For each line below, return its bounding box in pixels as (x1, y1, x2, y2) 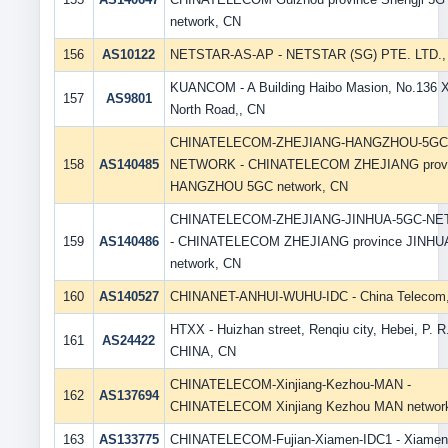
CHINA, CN (169, 344, 236, 359)
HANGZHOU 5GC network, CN (169, 179, 348, 194)
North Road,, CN (169, 102, 265, 117)
